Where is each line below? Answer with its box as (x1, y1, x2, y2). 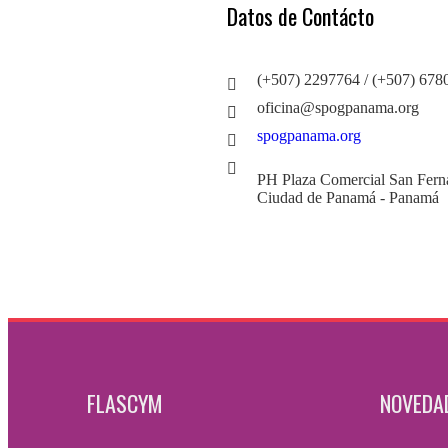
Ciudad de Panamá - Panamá (257, 189, 440, 207)
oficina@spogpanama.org (257, 99, 420, 117)
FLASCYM (87, 387, 163, 419)
